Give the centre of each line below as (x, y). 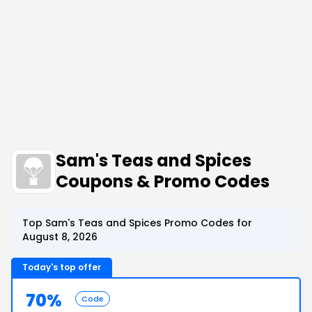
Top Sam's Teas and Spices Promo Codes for (137, 223)
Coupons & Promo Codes (163, 181)
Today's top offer (62, 267)
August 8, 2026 (60, 237)
